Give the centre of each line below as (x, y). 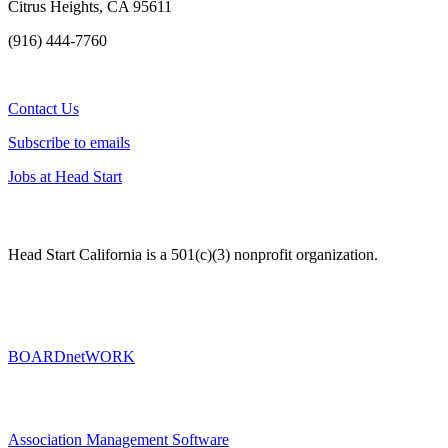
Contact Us (43, 108)
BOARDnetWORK (71, 357)
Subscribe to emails (69, 142)
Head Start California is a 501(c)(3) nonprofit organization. (193, 255)
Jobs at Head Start (65, 176)
